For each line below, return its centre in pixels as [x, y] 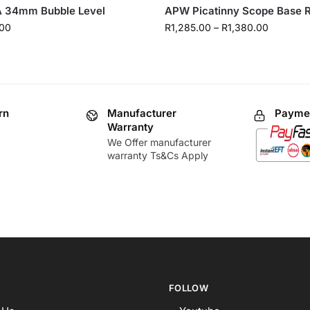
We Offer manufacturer [159, 143]
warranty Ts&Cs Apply [158, 156]
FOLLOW [189, 288]
